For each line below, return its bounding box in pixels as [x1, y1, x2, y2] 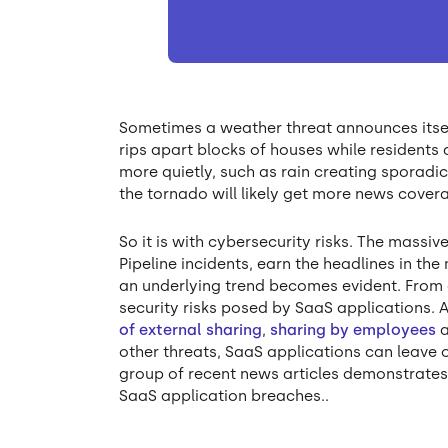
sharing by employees [270, 321, 437, 340]
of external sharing [119, 321, 263, 340]
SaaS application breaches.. [119, 387, 334, 406]
